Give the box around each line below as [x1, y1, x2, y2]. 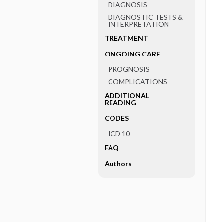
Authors [104, 159, 132, 167]
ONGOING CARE [104, 50, 160, 58]
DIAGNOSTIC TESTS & [108, 13, 183, 21]
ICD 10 [108, 129, 130, 138]
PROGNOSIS [108, 65, 150, 73]
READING [104, 98, 136, 107]
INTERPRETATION [108, 20, 169, 28]
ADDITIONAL [104, 91, 149, 100]
